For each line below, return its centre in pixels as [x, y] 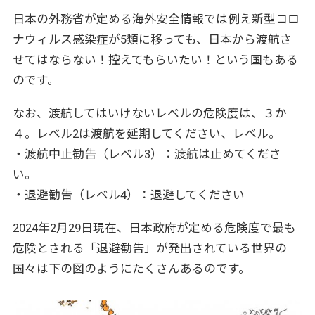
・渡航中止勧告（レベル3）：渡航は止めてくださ [147, 154]
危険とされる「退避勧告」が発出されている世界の [149, 248]
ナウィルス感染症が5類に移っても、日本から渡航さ [152, 39]
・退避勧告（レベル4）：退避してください [128, 194]
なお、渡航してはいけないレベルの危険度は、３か [149, 113]
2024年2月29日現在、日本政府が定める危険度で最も [154, 227]
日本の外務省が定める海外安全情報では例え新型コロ [156, 19]
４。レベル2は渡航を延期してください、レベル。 [146, 133]
